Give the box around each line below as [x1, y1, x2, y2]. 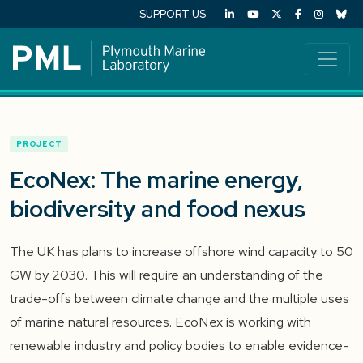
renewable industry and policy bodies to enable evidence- [10, 336, 349, 354]
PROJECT [16, 139, 62, 149]
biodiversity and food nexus [10, 194, 305, 224]
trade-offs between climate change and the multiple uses [10, 289, 349, 307]
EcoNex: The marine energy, [10, 164, 303, 195]
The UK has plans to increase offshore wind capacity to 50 [10, 242, 353, 260]
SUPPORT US [139, 7, 206, 21]
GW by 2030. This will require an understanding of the [10, 266, 323, 284]
